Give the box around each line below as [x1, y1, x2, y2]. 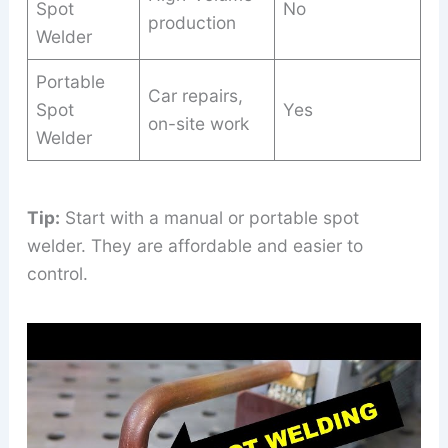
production [148, 11, 237, 33]
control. [26, 263, 88, 285]
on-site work [148, 112, 250, 134]
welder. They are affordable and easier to [26, 235, 363, 257]
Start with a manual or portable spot [59, 207, 359, 229]
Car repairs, [148, 84, 244, 106]
